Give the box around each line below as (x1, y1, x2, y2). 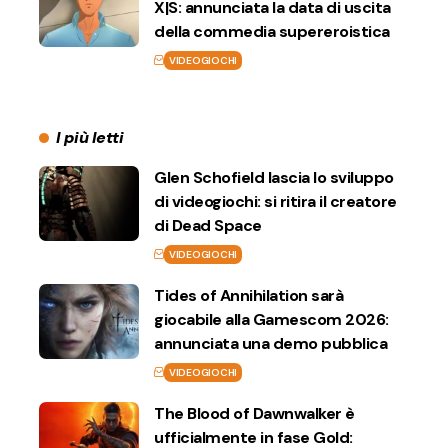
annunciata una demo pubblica (154, 332, 387, 354)
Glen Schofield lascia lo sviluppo (154, 166, 394, 188)
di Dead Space (154, 214, 262, 236)
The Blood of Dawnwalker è (154, 402, 355, 424)
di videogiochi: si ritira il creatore (154, 190, 397, 212)
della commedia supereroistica (154, 20, 390, 42)
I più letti (55, 126, 124, 148)
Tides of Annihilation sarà (154, 284, 343, 306)
